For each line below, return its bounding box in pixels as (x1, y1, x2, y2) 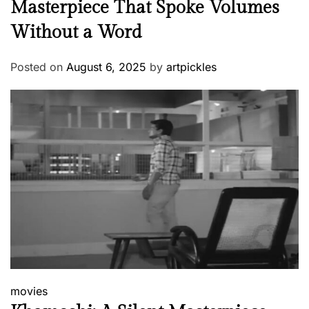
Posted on (10, 60, 66, 74)
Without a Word (10, 22, 142, 43)
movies (10, 284, 48, 299)
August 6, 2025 (66, 60, 146, 74)
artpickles (166, 60, 217, 74)
